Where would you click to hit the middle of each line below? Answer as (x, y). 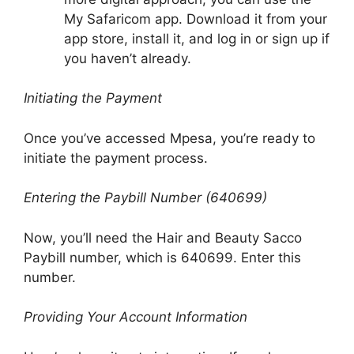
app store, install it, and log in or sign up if (197, 38)
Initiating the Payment (93, 98)
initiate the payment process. (116, 158)
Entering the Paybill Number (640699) (145, 198)
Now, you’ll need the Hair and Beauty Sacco (163, 237)
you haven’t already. (128, 58)
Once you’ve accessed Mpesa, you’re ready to (169, 138)
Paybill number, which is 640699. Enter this (162, 257)
